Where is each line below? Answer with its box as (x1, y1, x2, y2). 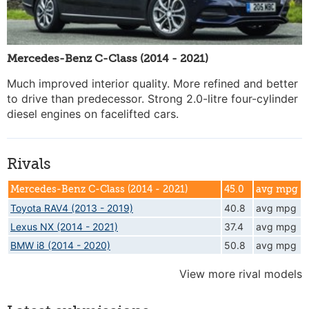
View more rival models (179, 266, 302, 281)
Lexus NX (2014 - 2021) (10, 220, 118, 232)
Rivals (7, 154, 51, 172)
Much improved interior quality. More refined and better (7, 76, 298, 90)
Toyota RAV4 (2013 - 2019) (10, 201, 133, 214)
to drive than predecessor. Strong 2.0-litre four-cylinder (7, 91, 298, 106)
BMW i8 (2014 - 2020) (10, 239, 110, 251)
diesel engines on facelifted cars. (7, 106, 179, 121)
